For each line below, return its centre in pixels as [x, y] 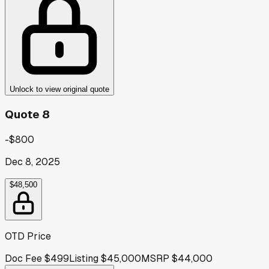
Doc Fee [23, 258]
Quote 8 [27, 114]
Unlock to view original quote [59, 89]
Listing [84, 258]
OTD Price [28, 236]
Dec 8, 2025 [32, 162]
